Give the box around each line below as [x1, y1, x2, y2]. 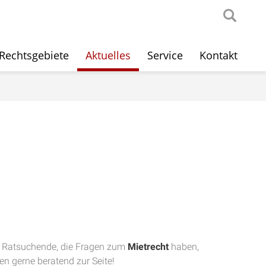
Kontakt [199, 48, 238, 62]
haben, [169, 241, 199, 252]
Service [147, 48, 183, 62]
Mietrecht [128, 241, 169, 252]
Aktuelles [85, 48, 131, 62]
